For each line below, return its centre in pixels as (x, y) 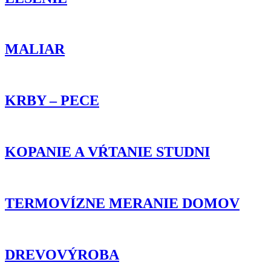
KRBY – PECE (52, 101)
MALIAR (35, 49)
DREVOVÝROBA (62, 254)
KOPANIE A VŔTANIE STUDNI (107, 152)
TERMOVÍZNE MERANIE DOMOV (122, 203)
